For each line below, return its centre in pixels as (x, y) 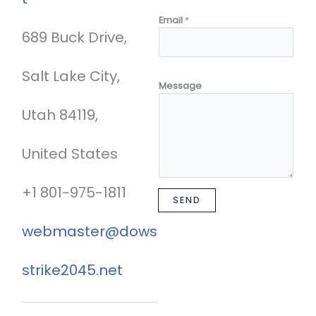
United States (70, 154)
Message (180, 86)
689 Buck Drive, (75, 38)
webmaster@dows (90, 232)
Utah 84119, (60, 115)
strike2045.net (73, 271)
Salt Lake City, (71, 77)
